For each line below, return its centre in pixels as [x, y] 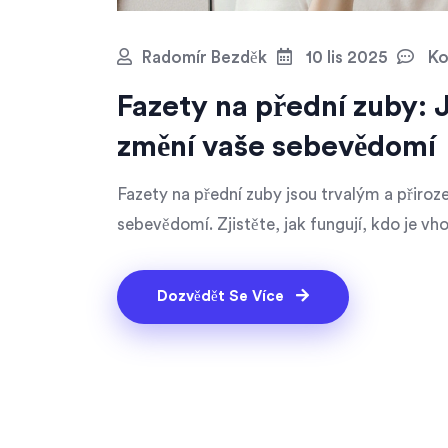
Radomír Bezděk [204, 57]
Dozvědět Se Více [222, 296]
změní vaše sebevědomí [276, 146]
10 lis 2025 [344, 57]
